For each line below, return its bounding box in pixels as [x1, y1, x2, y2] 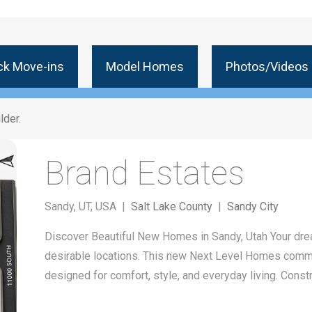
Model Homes [106, 59, 184, 74]
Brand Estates [44, 153, 244, 193]
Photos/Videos [226, 59, 309, 74]
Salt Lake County [130, 200, 212, 213]
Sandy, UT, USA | [44, 200, 131, 213]
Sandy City [226, 200, 279, 213]
